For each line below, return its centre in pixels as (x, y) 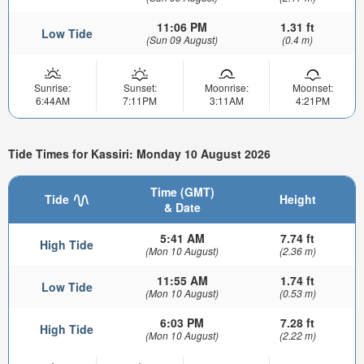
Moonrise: (226, 88)
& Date (182, 207)
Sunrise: (52, 88)
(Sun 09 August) (182, 40)
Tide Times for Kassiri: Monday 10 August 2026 (139, 154)
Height (297, 199)
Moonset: (312, 88)
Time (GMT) (182, 191)
